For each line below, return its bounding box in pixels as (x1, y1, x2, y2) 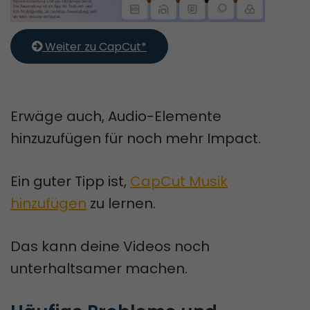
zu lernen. (86, 194, 156, 214)
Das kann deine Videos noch (10, 237, 210, 257)
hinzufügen (10, 194, 86, 214)
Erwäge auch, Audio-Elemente (10, 107, 221, 127)
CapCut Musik (130, 172, 228, 192)
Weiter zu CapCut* (42, 39, 147, 55)
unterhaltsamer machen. (10, 259, 188, 279)
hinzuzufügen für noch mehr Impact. (10, 129, 261, 149)
